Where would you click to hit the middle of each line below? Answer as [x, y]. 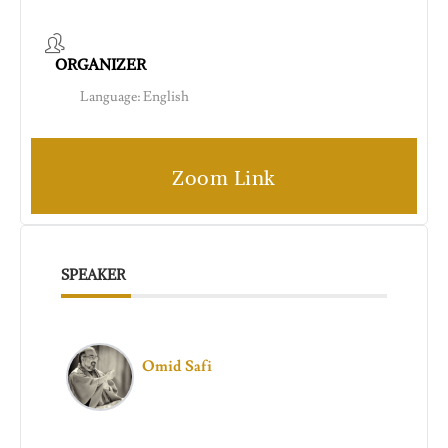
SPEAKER [93, 275]
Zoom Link [224, 178]
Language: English [134, 97]
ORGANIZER [100, 64]
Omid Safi [177, 367]
